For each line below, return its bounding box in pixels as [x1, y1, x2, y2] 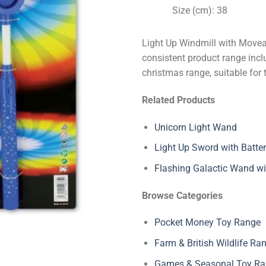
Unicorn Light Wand [154, 121, 237, 133]
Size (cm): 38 [172, 4, 227, 16]
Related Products [142, 94, 215, 106]
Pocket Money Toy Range [154, 217, 261, 229]
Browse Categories [142, 189, 223, 201]
